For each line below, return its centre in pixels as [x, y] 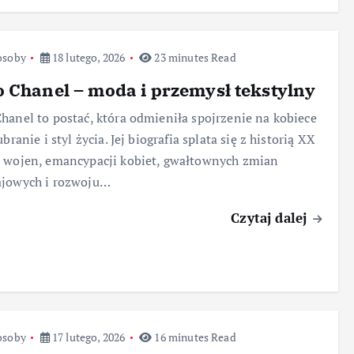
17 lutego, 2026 [87, 337]
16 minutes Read [194, 337]
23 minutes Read [194, 57]
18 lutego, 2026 [87, 57]
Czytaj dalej [271, 217]
